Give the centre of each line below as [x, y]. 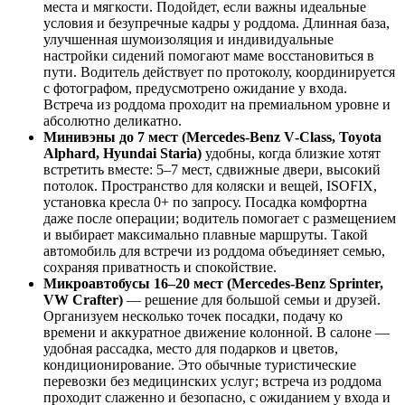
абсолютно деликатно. [113, 120]
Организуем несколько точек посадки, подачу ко [193, 316]
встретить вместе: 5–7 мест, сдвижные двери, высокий [212, 169]
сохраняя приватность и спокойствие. [160, 267]
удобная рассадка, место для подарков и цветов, [191, 348]
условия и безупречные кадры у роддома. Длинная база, [217, 23]
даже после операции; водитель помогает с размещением [220, 218]
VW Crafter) [83, 299]
